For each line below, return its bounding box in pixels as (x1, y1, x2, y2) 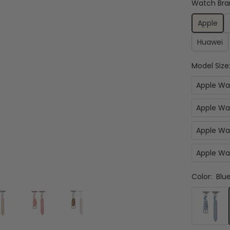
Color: (191, 171, 212, 182)
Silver (191, 213, 210, 223)
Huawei (197, 37, 223, 47)
